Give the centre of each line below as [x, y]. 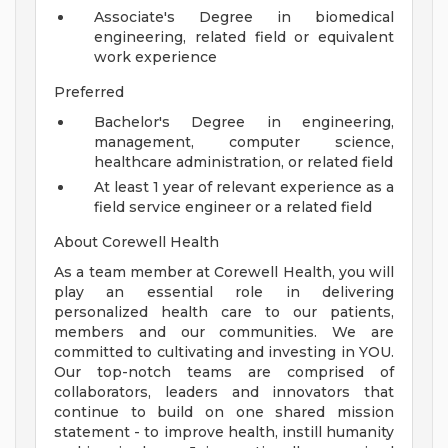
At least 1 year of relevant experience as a [244, 187]
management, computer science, [244, 142]
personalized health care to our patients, [224, 312]
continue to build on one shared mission [224, 412]
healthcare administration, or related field [243, 162]
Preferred [89, 92]
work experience [155, 57]
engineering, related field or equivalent [244, 37]
